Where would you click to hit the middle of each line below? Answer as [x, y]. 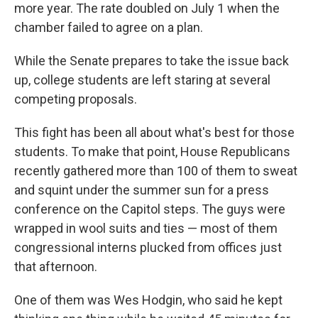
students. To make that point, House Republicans [152, 152]
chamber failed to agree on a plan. [109, 27]
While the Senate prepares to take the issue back [152, 61]
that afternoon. [56, 267]
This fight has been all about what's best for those [154, 132]
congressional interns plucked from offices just [148, 247]
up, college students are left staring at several [142, 80]
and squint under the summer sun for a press [142, 190]
